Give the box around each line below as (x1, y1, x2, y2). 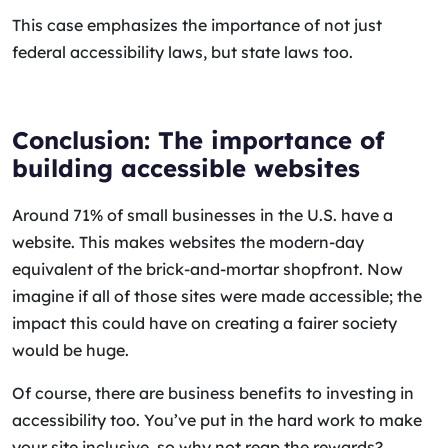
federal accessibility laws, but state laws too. (12, 42, 357, 62)
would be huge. (12, 340, 133, 360)
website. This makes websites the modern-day (12, 232, 364, 252)
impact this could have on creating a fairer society (12, 313, 397, 333)
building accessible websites (12, 153, 360, 183)
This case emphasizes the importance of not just (12, 15, 382, 35)
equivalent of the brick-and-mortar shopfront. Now (12, 259, 403, 279)
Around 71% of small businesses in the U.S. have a (12, 205, 393, 225)
